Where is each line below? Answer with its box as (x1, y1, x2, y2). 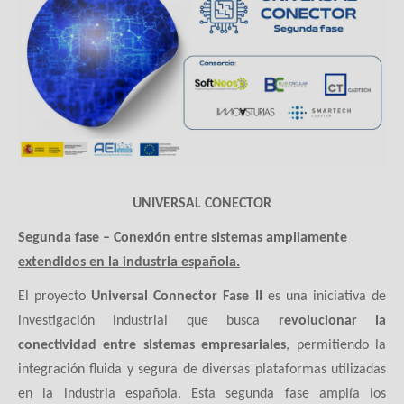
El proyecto (18, 289, 92, 304)
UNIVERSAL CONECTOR (133, 196, 271, 211)
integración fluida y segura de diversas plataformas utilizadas (18, 362, 386, 377)
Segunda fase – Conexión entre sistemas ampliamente (18, 230, 347, 245)
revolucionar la (278, 313, 387, 328)
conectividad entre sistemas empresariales (18, 337, 287, 353)
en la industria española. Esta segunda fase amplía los (18, 386, 386, 401)
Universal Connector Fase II (91, 289, 262, 304)
